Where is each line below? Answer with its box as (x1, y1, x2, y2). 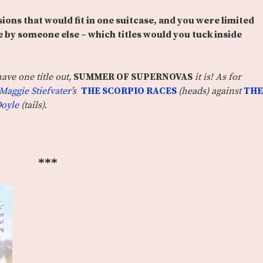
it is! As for (195, 71, 241, 83)
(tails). (19, 99, 49, 112)
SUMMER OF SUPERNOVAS (72, 71, 193, 83)
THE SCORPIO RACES (81, 85, 178, 97)
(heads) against (178, 85, 241, 97)
